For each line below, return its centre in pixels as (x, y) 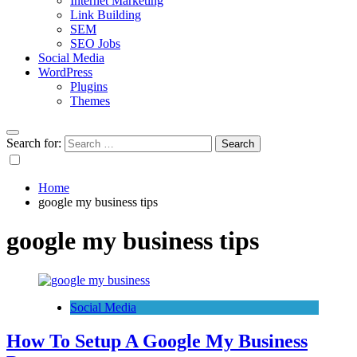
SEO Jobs (95, 43)
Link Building (106, 15)
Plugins (89, 86)
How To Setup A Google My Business (157, 341)
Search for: (34, 143)
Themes (90, 101)
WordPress (65, 72)
